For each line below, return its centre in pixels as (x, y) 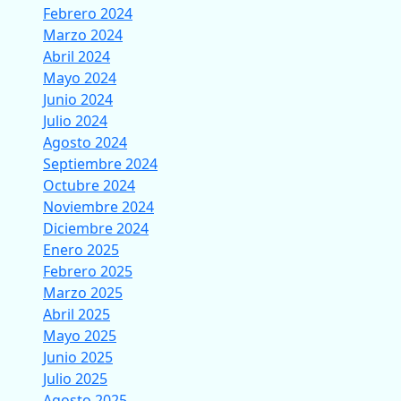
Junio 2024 (78, 99)
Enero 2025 (81, 250)
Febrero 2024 (88, 13)
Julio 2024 (75, 121)
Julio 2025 (75, 379)
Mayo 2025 (80, 336)
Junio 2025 (78, 357)
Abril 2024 (77, 56)
